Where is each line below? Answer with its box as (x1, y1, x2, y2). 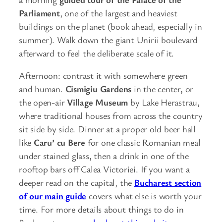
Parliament (19, 6, 60, 19)
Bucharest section (134, 176, 202, 189)
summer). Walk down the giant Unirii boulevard (19, 33, 198, 46)
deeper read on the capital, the (19, 176, 134, 189)
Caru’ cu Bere (33, 136, 86, 149)
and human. (19, 83, 65, 95)
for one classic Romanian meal (85, 136, 201, 149)
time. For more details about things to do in (19, 203, 184, 216)
